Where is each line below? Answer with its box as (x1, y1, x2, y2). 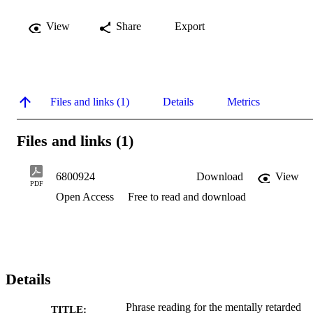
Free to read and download (128, 191, 246, 203)
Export (175, 20, 205, 32)
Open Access (56, 191, 117, 203)
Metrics (227, 95, 260, 108)
